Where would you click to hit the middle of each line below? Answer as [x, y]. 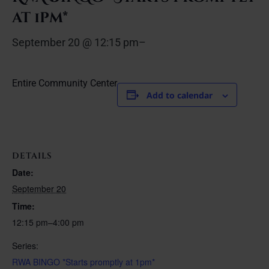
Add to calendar [179, 95]
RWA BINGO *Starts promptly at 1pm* [83, 261]
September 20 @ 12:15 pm [75, 42]
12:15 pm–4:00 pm [48, 222]
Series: [25, 245]
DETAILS [32, 156]
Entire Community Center [65, 83]
